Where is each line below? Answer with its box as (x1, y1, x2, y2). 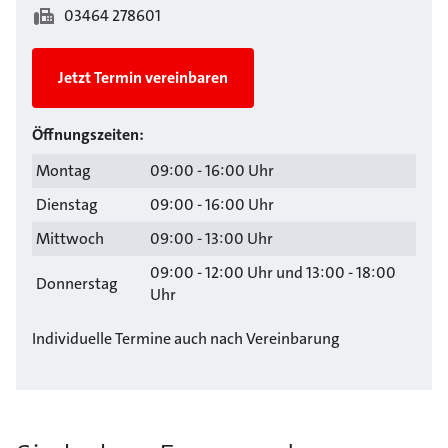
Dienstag (36, 194, 98, 216)
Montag (36, 160, 91, 182)
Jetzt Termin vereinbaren (58, 67, 228, 89)
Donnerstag (36, 273, 118, 295)
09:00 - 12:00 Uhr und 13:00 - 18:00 (150, 262, 396, 284)
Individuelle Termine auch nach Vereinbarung (32, 328, 340, 350)
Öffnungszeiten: (32, 124, 144, 146)
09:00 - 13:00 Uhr (150, 228, 273, 250)
